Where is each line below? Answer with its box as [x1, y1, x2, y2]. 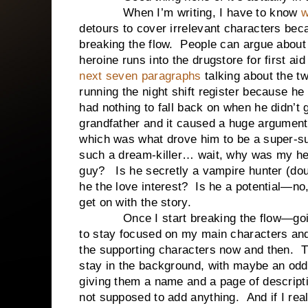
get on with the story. [79, 196, 191, 209]
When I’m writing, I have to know [79, 6, 301, 19]
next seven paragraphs [79, 69, 201, 82]
